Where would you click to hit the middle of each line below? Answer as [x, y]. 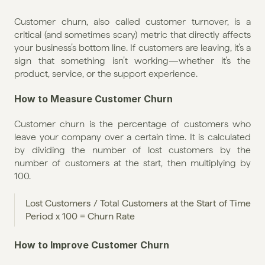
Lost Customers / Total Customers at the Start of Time [138, 203]
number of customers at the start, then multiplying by [132, 163]
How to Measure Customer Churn [93, 98]
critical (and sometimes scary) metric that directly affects [132, 34]
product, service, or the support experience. [106, 73]
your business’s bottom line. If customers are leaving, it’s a [132, 47]
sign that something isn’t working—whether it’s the [132, 60]
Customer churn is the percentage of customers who [132, 124]
